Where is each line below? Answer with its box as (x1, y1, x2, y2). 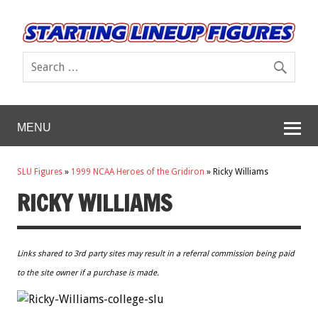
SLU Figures (17, 167, 62, 177)
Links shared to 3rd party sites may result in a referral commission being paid (17, 248, 295, 258)
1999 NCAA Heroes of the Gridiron (71, 167, 204, 177)
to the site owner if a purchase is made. (17, 268, 159, 278)
